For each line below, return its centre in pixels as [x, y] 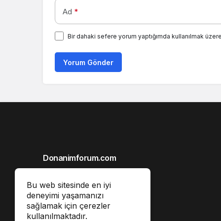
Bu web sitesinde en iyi [69, 185]
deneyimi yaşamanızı [65, 195]
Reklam [55, 206]
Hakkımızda [62, 176]
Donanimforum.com [80, 158]
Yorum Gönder [88, 63]
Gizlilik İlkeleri [65, 191]
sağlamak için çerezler [69, 206]
